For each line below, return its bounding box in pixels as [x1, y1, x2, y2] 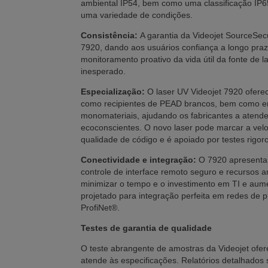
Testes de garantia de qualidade [81, 223, 212, 233]
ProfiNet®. [81, 203, 120, 213]
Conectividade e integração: [81, 155, 196, 165]
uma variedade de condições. [81, 10, 193, 20]
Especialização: [81, 87, 147, 97]
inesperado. [81, 66, 126, 77]
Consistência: [81, 31, 140, 41]
